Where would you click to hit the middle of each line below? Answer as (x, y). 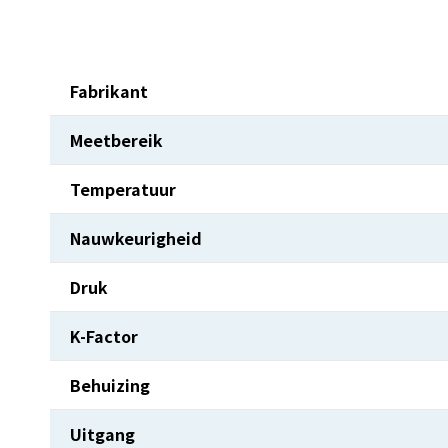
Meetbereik (116, 140)
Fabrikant (109, 91)
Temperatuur (123, 189)
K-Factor (104, 336)
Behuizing (110, 385)
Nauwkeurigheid (136, 238)
